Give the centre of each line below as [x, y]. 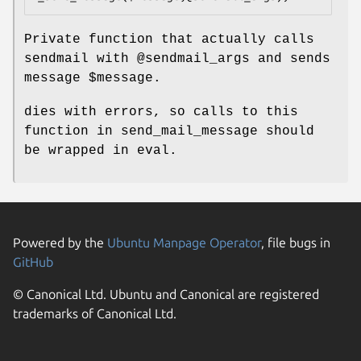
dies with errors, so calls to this [161, 112]
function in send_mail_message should [169, 132]
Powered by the [60, 243]
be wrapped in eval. [101, 151]
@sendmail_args [193, 59]
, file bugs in [296, 243]
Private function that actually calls [169, 40]
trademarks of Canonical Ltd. [95, 314]
